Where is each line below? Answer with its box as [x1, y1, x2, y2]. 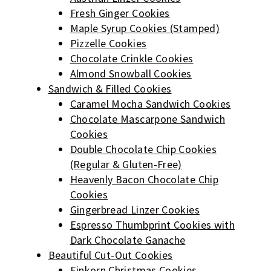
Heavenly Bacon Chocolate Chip [70, 172, 218, 187]
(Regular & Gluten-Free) [70, 157, 182, 172]
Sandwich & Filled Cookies [48, 82, 172, 96]
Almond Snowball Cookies [70, 67, 192, 81]
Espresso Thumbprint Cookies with [70, 218, 235, 232]
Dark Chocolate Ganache [70, 233, 186, 247]
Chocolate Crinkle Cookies [70, 51, 194, 66]
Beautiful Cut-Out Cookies [48, 248, 173, 263]
